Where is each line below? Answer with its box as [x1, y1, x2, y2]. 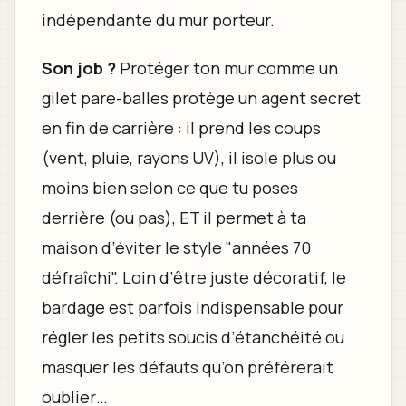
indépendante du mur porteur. [41, 9, 275, 32]
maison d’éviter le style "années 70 [41, 237, 311, 259]
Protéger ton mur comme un [115, 57, 338, 80]
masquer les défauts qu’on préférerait [41, 356, 333, 379]
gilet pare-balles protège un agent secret [41, 87, 361, 110]
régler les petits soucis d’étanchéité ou [41, 326, 344, 349]
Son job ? [41, 57, 116, 80]
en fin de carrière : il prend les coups [41, 117, 321, 140]
